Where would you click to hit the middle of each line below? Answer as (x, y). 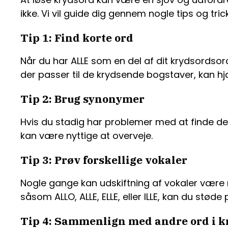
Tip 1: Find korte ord (77, 37)
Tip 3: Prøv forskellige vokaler (104, 160)
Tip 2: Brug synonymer (82, 99)
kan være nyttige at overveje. (87, 136)
